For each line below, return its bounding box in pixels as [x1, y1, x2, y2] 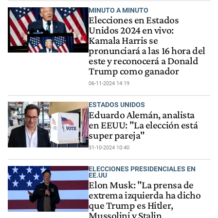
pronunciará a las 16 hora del [89, 44, 205, 56]
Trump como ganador [89, 65, 179, 77]
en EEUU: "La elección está [89, 119, 198, 131]
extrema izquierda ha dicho [89, 189, 201, 201]
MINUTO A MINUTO [89, 6, 149, 14]
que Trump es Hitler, [89, 200, 173, 212]
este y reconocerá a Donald [89, 54, 199, 67]
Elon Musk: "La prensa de [89, 179, 194, 191]
